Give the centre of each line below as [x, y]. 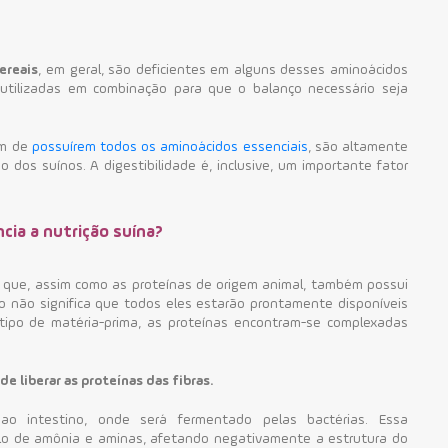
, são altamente [357, 146]
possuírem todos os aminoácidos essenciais [169, 146]
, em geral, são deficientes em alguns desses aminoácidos [223, 69]
